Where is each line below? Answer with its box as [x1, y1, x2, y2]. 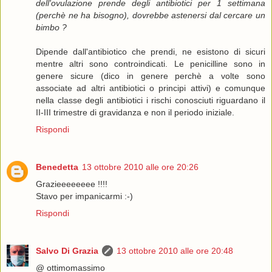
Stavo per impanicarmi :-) [36, 191, 133, 202]
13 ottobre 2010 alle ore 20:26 [82, 162, 199, 172]
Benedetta [36, 162, 78, 172]
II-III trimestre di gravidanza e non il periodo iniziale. [36, 107, 234, 118]
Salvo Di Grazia [36, 246, 98, 256]
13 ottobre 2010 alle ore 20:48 [117, 246, 233, 256]
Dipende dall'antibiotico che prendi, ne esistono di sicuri [36, 47, 265, 57]
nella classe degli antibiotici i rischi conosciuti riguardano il [36, 95, 265, 106]
